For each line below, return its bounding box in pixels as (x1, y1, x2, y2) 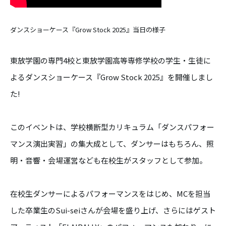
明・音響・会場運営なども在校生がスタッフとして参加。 (10, 155, 207, 165)
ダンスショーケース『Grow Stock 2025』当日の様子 (10, 25, 165, 34)
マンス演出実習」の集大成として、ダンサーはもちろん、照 (10, 138, 214, 149)
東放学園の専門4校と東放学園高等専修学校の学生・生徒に (10, 55, 211, 66)
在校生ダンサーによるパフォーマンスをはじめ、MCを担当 (10, 188, 210, 199)
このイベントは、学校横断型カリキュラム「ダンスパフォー (10, 122, 214, 132)
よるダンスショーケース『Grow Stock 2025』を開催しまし (10, 72, 213, 82)
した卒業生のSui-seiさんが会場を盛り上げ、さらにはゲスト (10, 205, 216, 215)
